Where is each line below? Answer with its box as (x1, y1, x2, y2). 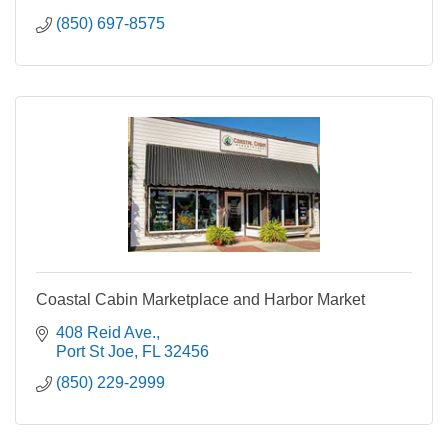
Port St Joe (56, 343, 134, 361)
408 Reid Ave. (56, 324, 156, 342)
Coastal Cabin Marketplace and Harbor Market (36, 291, 365, 309)
